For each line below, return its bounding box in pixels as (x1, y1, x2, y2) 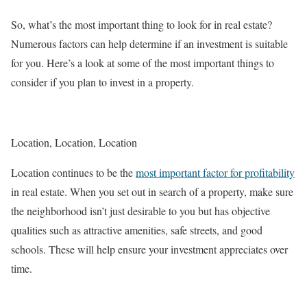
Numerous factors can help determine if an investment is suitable (11, 36, 288, 51)
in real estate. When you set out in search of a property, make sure (11, 184, 293, 199)
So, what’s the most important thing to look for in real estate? (11, 17, 272, 32)
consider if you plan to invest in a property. (11, 75, 201, 89)
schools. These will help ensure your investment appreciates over (11, 242, 288, 256)
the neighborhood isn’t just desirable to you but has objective (11, 204, 270, 218)
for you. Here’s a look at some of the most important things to (11, 56, 274, 70)
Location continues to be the (11, 165, 136, 180)
